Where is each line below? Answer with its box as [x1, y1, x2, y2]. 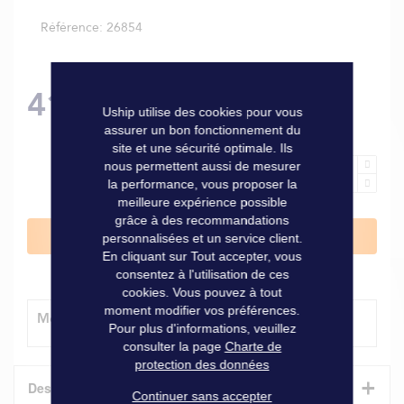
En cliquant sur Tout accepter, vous [102, 248, 302, 263]
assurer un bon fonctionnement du [104, 122, 300, 137]
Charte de [225, 338, 281, 353]
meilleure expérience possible [117, 194, 287, 209]
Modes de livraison [37, 309, 157, 328]
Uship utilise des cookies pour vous [102, 104, 302, 119]
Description [28, 379, 99, 398]
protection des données [134, 356, 270, 372]
